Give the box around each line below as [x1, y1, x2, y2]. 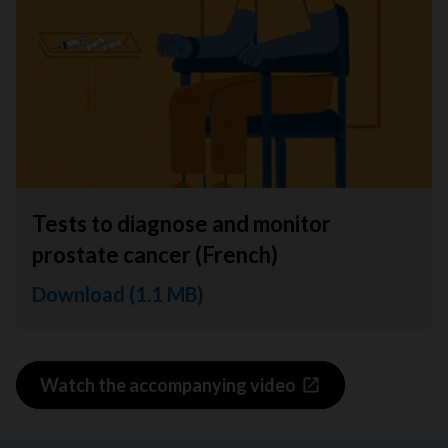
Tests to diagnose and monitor [32, 210, 331, 238]
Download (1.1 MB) [32, 282, 204, 307]
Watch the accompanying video [39, 373, 296, 396]
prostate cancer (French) [32, 241, 278, 269]
